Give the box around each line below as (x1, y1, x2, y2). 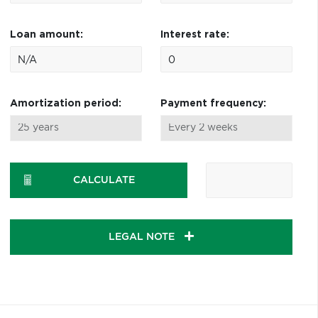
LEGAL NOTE (108, 232, 177, 242)
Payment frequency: (160, 99, 266, 109)
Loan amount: (9, 30, 83, 40)
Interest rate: (160, 30, 229, 40)
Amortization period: (9, 99, 121, 109)
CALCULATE (72, 175, 135, 185)
